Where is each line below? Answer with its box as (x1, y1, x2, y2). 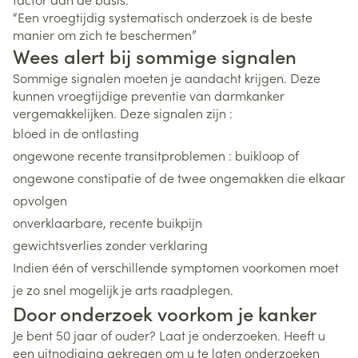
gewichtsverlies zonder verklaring (13, 236, 208, 253)
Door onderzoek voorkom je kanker (13, 300, 316, 326)
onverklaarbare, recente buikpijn (13, 213, 205, 231)
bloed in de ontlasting (13, 124, 139, 141)
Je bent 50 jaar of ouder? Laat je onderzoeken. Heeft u (13, 326, 325, 344)
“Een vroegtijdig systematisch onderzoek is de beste (13, 8, 312, 26)
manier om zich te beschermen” (13, 26, 197, 43)
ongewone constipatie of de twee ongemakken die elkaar (13, 169, 345, 186)
